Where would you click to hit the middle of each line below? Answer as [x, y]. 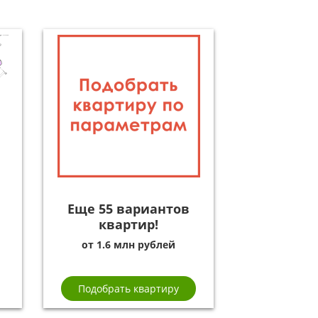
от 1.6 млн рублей [128, 245]
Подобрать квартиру [128, 289]
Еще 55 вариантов [128, 208]
